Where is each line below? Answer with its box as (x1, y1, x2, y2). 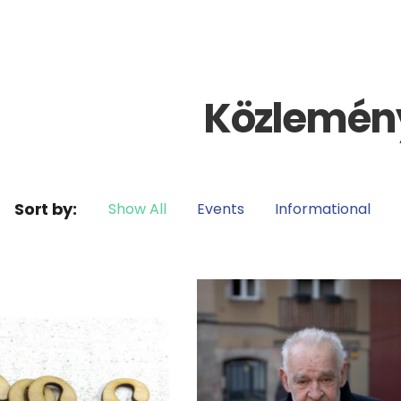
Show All (107, 199, 166, 219)
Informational (274, 199, 371, 219)
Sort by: (14, 198, 77, 220)
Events (196, 199, 244, 219)
